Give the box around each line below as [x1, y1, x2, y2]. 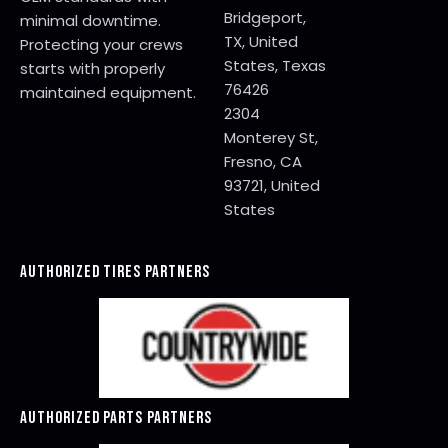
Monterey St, [224, 126, 318, 148]
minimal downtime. [20, 10, 161, 32]
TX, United [224, 30, 298, 52]
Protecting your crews [20, 34, 183, 56]
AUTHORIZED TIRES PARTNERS [20, 261, 210, 282]
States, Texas [224, 54, 326, 76]
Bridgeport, [224, 6, 306, 28]
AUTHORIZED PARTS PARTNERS [20, 407, 212, 428]
